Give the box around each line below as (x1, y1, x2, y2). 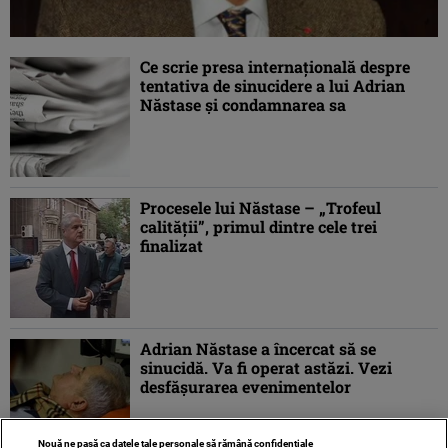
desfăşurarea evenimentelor (140, 376, 351, 398)
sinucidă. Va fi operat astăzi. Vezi (140, 357, 392, 379)
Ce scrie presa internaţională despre (140, 56, 410, 78)
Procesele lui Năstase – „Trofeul (140, 197, 381, 219)
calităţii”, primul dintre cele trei (140, 216, 377, 238)
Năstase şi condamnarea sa (140, 94, 346, 116)
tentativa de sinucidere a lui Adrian (140, 75, 405, 97)
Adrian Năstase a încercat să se (140, 338, 376, 360)
